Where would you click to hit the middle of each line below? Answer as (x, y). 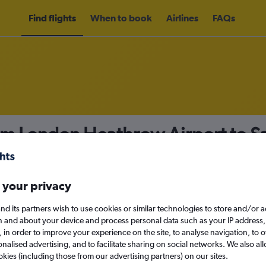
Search (153, 248)
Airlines (182, 18)
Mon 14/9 (202, 218)
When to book (121, 18)
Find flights (52, 18)
